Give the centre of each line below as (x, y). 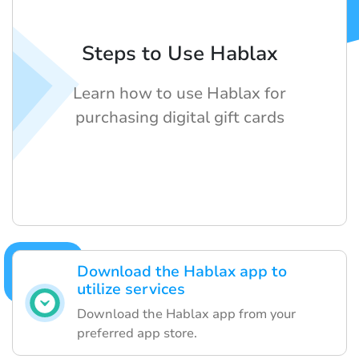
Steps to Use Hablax (179, 54)
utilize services (131, 290)
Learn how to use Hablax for (179, 94)
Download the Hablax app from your (186, 315)
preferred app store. (137, 334)
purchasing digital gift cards (179, 118)
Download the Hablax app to (182, 272)
